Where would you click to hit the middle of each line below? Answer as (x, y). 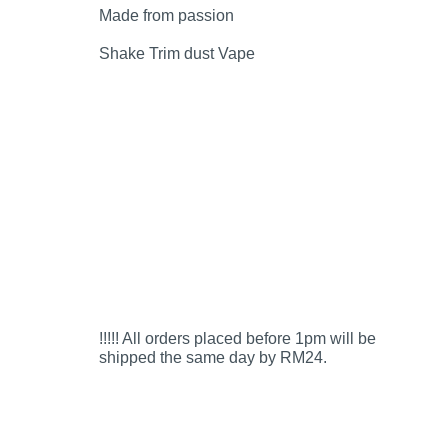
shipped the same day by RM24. (212, 356)
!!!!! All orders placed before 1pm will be (237, 337)
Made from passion (166, 14)
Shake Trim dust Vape (176, 52)
